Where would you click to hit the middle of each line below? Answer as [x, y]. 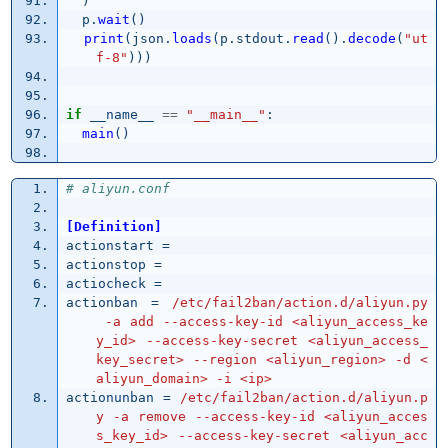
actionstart [109, 246]
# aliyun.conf [117, 189]
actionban [101, 303]
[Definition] [113, 227]
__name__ [121, 115]
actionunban [109, 398]
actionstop [105, 265]
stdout [259, 39]
